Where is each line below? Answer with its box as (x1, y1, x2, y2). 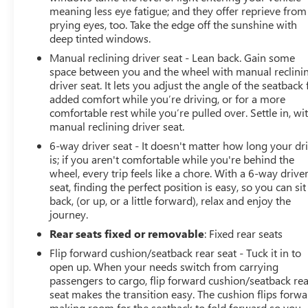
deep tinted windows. (49, 30, 151, 45)
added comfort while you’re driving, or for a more (49, 91, 286, 106)
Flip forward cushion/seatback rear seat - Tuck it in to (49, 245, 302, 260)
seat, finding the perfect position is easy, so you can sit (49, 179, 307, 194)
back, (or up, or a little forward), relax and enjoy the (49, 192, 291, 208)
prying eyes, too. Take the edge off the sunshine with (49, 16, 298, 32)
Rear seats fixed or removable (49, 225, 205, 241)
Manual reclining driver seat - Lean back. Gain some (49, 49, 296, 65)
